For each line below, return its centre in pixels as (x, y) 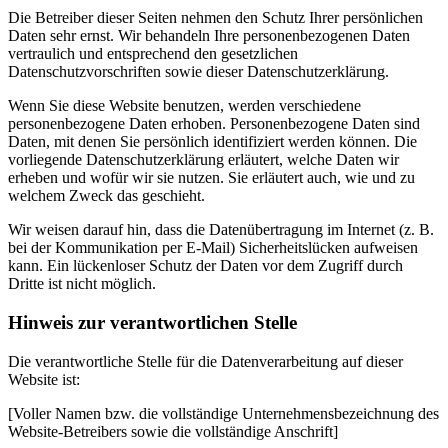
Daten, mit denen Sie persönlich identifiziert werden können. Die (212, 142)
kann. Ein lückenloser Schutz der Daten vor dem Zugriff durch (205, 266)
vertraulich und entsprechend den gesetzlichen (153, 54)
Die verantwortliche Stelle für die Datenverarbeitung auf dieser (205, 361)
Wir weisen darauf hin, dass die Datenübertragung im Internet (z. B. (221, 230)
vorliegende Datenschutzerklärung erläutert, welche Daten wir (203, 160)
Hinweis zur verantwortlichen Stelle (152, 323)
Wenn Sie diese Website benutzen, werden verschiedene (184, 106)
